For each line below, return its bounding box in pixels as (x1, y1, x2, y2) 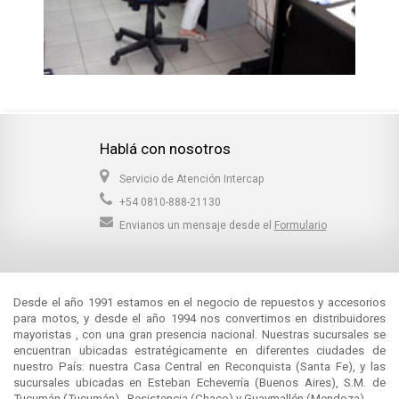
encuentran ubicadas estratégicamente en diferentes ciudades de (13, 343, 386, 357)
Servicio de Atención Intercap (118, 172, 264, 185)
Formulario (273, 218, 327, 232)
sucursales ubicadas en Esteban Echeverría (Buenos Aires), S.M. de (13, 375, 386, 389)
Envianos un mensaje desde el (118, 218, 274, 232)
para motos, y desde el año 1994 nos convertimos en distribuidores (13, 311, 386, 325)
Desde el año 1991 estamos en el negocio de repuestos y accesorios (13, 295, 386, 309)
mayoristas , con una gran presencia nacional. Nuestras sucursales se (13, 327, 386, 341)
